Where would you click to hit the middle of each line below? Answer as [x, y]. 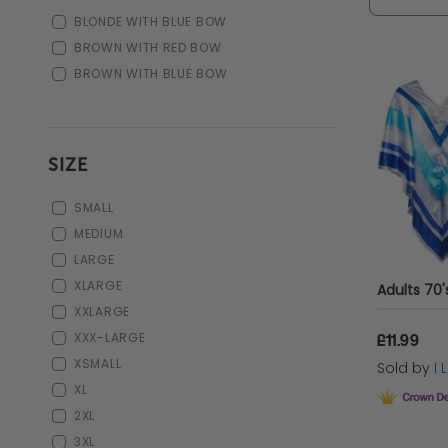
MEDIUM [99, 233]
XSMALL [98, 363]
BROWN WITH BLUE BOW [151, 73]
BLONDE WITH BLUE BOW [150, 21]
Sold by [405, 368]
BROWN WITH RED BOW [148, 47]
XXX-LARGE [110, 337]
